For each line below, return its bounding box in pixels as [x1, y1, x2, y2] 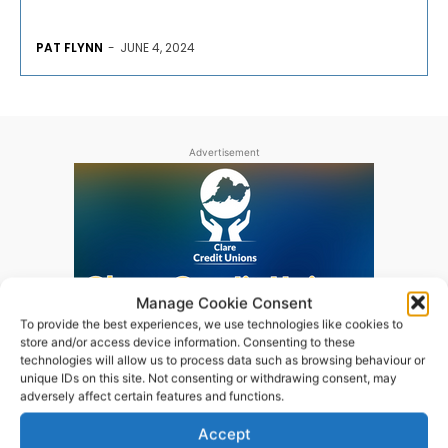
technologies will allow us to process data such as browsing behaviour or [20, 352, 425, 367]
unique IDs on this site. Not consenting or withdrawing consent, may [20, 370, 397, 385]
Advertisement [188, 146, 260, 159]
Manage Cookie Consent [135, 293, 313, 312]
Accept [197, 424, 251, 444]
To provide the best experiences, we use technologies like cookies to [20, 316, 403, 331]
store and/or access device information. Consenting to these [20, 334, 355, 349]
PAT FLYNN [36, 39, 103, 57]
